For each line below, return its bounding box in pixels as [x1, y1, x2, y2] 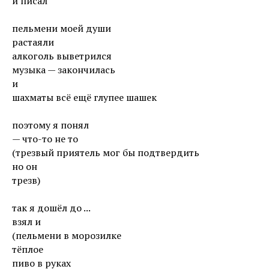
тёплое [12, 243, 43, 256]
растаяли [12, 35, 54, 49]
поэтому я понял [12, 118, 89, 131]
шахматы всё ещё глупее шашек [12, 91, 157, 104]
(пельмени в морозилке [12, 229, 121, 242]
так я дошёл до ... [12, 201, 91, 214]
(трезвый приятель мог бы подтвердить [12, 146, 199, 159]
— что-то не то [12, 132, 78, 145]
